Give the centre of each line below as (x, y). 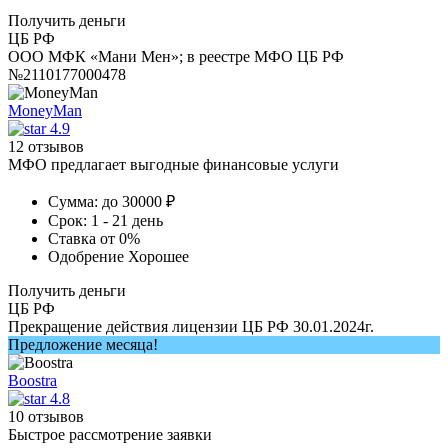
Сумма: (73, 201)
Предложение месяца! (83, 344)
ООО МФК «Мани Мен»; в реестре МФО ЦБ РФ (176, 56)
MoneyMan (45, 110)
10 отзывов (46, 416)
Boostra (32, 380)
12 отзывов (46, 146)
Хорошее (158, 256)
